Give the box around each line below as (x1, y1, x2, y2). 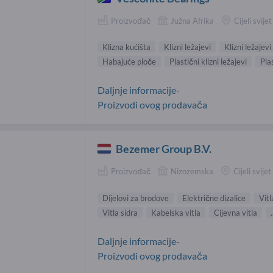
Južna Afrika (171, 15, 214, 26)
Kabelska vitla (151, 207, 200, 218)
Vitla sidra (102, 207, 138, 218)
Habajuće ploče (102, 57, 156, 67)
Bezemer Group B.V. (116, 142, 212, 156)
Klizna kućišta (102, 42, 151, 52)
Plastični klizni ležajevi (169, 57, 247, 67)
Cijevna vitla (214, 207, 257, 218)
